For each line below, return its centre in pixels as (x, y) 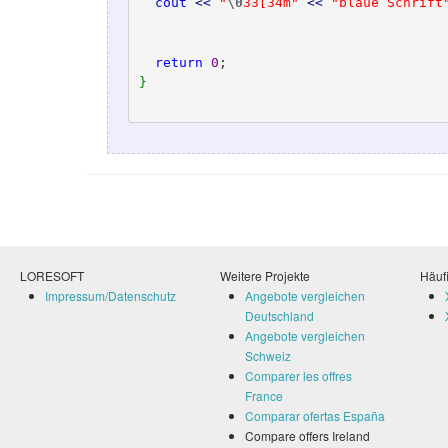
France (264, 395)
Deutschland (279, 315)
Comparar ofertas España (315, 415)
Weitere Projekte (265, 275)
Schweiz (268, 355)
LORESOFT (52, 275)
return (178, 62)
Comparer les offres (298, 375)
